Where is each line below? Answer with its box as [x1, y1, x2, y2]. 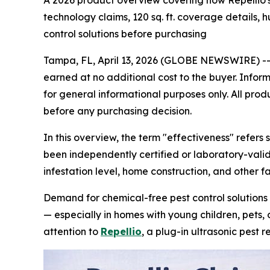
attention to [43, 225, 101, 237]
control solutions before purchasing [43, 28, 207, 40]
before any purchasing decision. [43, 105, 192, 117]
